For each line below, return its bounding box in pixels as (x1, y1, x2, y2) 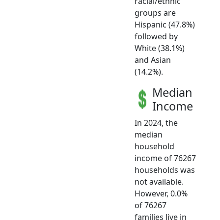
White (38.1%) (135, 42, 185, 54)
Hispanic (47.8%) (135, 19, 195, 30)
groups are (135, 7, 176, 18)
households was (135, 164, 195, 175)
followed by (135, 30, 178, 42)
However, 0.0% (135, 188, 188, 199)
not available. (135, 176, 184, 187)
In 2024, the (135, 117, 178, 128)
